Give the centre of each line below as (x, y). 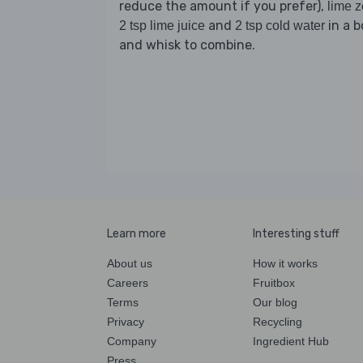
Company (132, 341)
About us (130, 263)
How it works (285, 263)
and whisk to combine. (187, 45)
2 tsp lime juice (162, 25)
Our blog (275, 302)
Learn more (137, 233)
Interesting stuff (296, 233)
